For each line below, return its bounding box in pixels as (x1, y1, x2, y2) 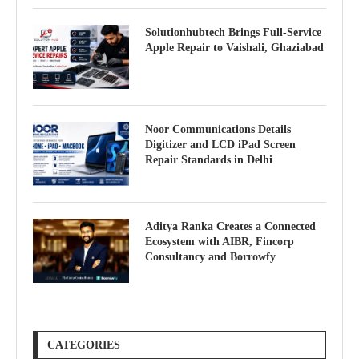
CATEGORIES (47, 338, 120, 351)
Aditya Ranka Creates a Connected (145, 220, 316, 232)
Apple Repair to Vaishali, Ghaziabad (145, 41, 324, 54)
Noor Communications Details (145, 123, 291, 135)
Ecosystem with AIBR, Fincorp (145, 235, 294, 248)
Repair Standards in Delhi (145, 153, 272, 166)
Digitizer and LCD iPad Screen (145, 138, 296, 151)
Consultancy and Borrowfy (145, 250, 276, 263)
